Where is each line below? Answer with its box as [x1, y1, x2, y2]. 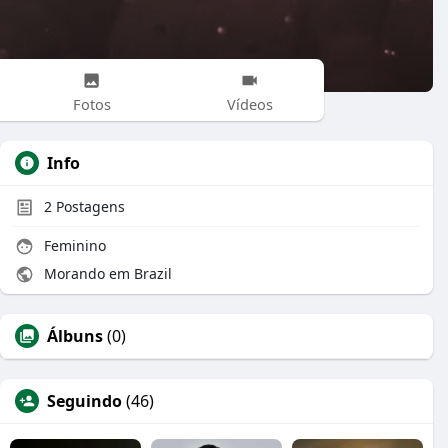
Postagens [52, 197, 125, 216]
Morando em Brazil [40, 264, 172, 283]
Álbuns [47, 325, 103, 347]
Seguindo [47, 390, 122, 412]
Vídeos [226, 93, 273, 114]
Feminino [40, 236, 106, 255]
